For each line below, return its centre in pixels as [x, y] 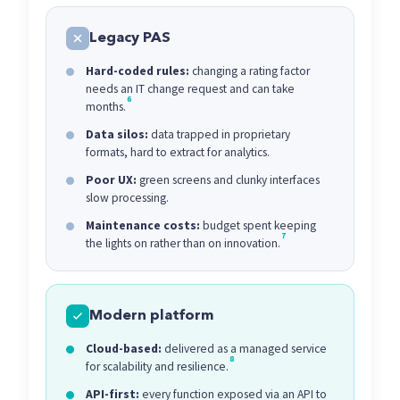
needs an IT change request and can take [190, 89]
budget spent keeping [258, 225]
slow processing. [127, 198]
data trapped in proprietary [219, 134]
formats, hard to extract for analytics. [178, 152]
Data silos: [117, 134]
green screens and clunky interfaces [228, 180]
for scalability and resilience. [157, 367]
